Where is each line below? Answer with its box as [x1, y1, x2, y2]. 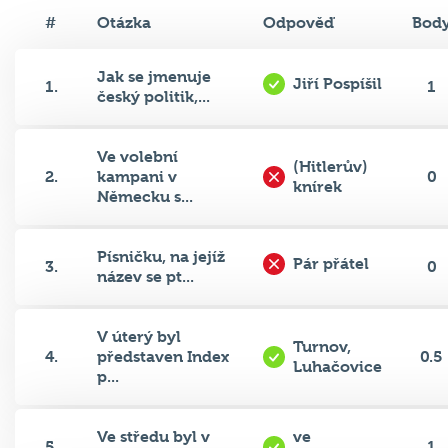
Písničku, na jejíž [97, 247, 225, 267]
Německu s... [97, 187, 193, 207]
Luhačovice [292, 357, 382, 377]
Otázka [97, 13, 151, 33]
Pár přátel [292, 254, 369, 274]
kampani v [97, 167, 177, 187]
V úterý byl [97, 327, 181, 347]
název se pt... [97, 267, 194, 287]
